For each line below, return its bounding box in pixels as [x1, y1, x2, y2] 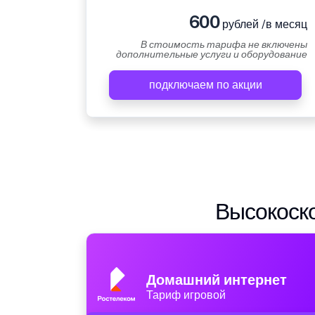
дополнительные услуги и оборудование [116, 49, 307, 60]
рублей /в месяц [219, 18, 307, 32]
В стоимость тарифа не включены [141, 39, 307, 51]
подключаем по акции [148, 78, 262, 92]
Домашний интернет [146, 271, 287, 289]
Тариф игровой [146, 288, 226, 302]
